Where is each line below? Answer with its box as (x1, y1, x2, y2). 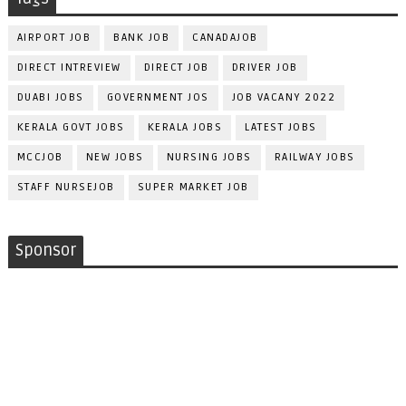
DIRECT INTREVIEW (16, 60, 121, 74)
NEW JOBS (85, 150, 144, 164)
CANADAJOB (192, 30, 258, 44)
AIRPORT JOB (16, 30, 92, 44)
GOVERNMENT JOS (106, 90, 209, 104)
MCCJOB (16, 150, 63, 164)
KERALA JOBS (147, 120, 223, 134)
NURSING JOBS (166, 150, 252, 164)
